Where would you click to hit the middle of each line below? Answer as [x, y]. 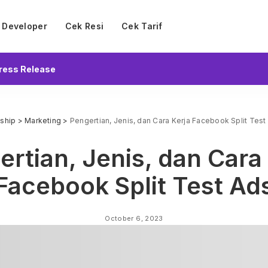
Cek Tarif [142, 26]
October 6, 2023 [134, 218]
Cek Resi [84, 26]
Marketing [43, 121]
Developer [25, 26]
